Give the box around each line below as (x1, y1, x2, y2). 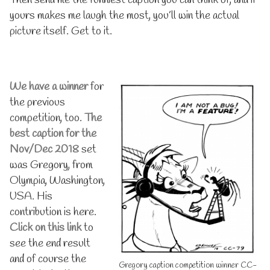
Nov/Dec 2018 (10, 142, 79, 157)
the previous (10, 95, 65, 110)
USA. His (10, 189, 52, 204)
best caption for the (10, 126, 96, 141)
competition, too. (10, 110, 84, 125)
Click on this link (10, 220, 81, 235)
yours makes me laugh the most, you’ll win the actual (10, 8, 239, 23)
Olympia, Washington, (10, 173, 105, 188)
